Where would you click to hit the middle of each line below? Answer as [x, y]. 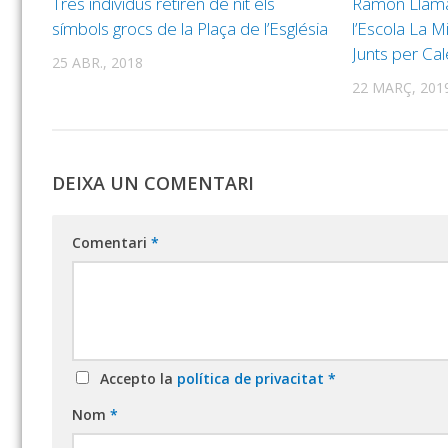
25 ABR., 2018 [97, 62]
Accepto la [134, 379]
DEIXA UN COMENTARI [153, 183]
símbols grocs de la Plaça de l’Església [190, 28]
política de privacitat [252, 379]
